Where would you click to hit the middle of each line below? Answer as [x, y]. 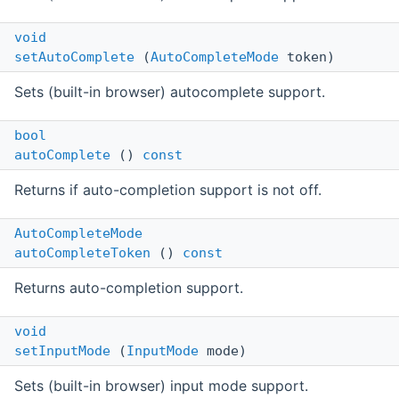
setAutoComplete [74, 57]
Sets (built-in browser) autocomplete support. [170, 92]
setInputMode [62, 351]
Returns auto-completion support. [129, 288]
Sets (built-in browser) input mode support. [161, 386]
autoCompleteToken [82, 253]
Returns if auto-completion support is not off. [168, 190]
